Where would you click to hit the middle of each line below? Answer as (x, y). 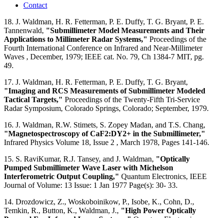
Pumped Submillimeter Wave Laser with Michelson (89, 167)
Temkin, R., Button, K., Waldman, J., (62, 210)
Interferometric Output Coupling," (62, 176)
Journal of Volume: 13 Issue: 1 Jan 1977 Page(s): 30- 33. (92, 185)
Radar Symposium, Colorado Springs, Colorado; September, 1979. (106, 108)
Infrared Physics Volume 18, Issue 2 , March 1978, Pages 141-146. (107, 142)
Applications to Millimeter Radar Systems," (76, 39)
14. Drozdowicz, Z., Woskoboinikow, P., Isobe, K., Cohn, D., (99, 201)
